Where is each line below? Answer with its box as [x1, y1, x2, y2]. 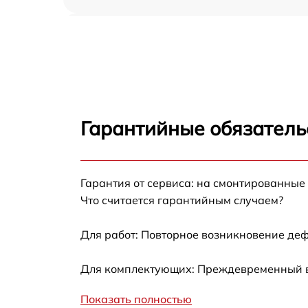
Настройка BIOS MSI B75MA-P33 [85, 25, 250, 38]
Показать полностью [80, 292, 192, 306]
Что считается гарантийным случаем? [80, 193, 283, 207]
